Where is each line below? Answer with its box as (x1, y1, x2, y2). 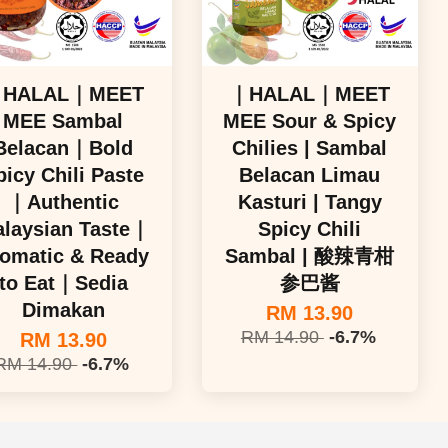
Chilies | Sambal (232, 137, 388, 159)
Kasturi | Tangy (237, 191, 382, 213)
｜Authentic (7, 191, 120, 213)
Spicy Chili (258, 218, 362, 240)
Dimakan (21, 299, 105, 321)
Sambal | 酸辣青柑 (225, 245, 395, 267)
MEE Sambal (3, 110, 124, 132)
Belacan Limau (239, 164, 381, 186)
